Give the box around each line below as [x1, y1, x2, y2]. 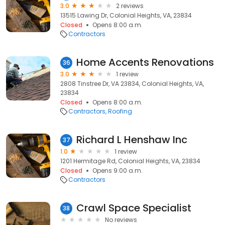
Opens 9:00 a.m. [92, 166, 143, 175]
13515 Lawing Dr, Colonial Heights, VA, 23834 [60, 11, 192, 20]
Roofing [108, 107, 132, 116]
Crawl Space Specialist [76, 201, 191, 215]
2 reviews [116, 2, 144, 10]
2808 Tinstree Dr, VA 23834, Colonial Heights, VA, [60, 79, 204, 88]
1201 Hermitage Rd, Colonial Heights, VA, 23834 [60, 157, 200, 165]
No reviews [105, 215, 137, 224]
